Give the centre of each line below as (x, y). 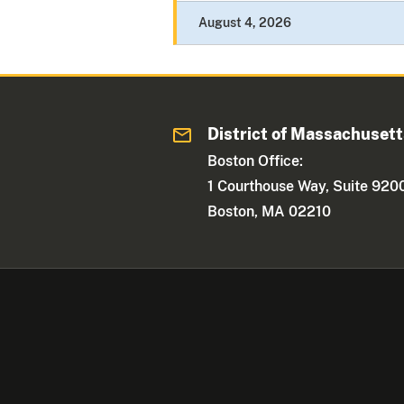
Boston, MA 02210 (270, 212)
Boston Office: (256, 161)
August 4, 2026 (245, 23)
